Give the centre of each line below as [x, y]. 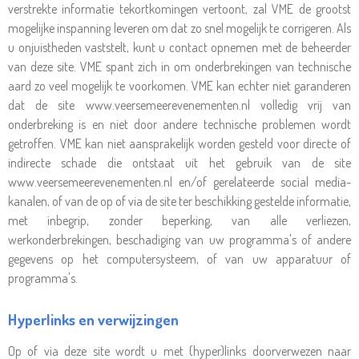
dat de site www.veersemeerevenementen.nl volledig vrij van [179, 105]
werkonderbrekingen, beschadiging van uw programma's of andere [179, 240]
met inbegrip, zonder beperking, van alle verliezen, [179, 220]
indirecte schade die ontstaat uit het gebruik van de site [179, 163]
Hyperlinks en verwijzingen [93, 319]
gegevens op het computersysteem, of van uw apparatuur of [179, 259]
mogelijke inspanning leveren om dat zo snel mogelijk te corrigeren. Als [179, 28]
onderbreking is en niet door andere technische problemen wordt [179, 124]
